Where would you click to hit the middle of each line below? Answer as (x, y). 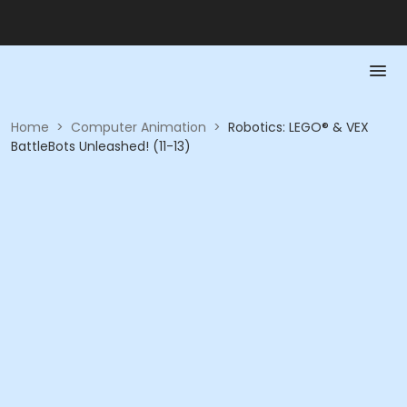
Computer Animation (139, 127)
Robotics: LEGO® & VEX (298, 127)
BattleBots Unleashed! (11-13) (101, 146)
